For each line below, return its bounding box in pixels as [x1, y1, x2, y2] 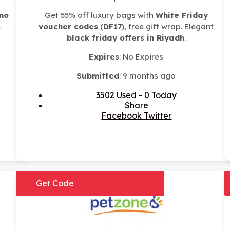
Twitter [142, 110, 172, 121]
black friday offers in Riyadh [66, 33, 184, 43]
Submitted [76, 71, 120, 81]
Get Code [35, 178, 74, 189]
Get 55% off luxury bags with [44, 10, 156, 21]
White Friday [155, 10, 208, 21]
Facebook [101, 110, 142, 121]
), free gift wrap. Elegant [122, 22, 214, 32]
